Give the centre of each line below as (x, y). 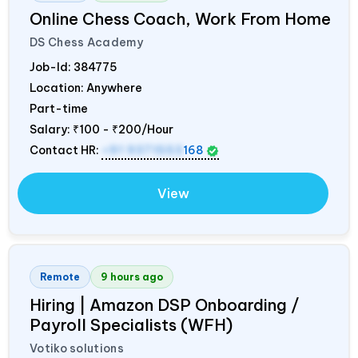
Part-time (59, 109)
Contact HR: (66, 151)
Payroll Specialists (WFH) (131, 325)
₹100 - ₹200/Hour (123, 130)
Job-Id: (52, 68)
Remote (60, 277)
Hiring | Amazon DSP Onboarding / (164, 305)
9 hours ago (132, 277)
